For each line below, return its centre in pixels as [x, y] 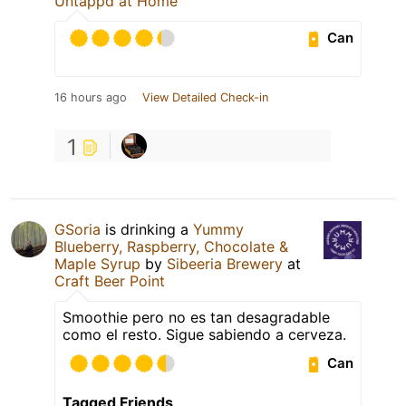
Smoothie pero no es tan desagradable [196, 317]
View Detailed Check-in [205, 97]
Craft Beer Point [110, 280]
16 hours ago [91, 97]
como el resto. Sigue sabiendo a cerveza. [204, 334]
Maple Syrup [97, 263]
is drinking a [147, 229]
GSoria [77, 229]
